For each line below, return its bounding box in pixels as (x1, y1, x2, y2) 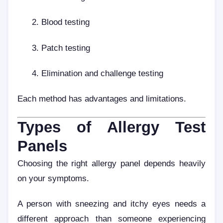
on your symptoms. (17, 173, 89, 183)
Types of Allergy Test (17, 118, 206, 136)
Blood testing (41, 17, 90, 27)
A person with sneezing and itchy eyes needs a (17, 199, 206, 209)
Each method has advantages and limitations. (17, 94, 186, 104)
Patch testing (41, 43, 90, 52)
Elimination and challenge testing (41, 68, 163, 78)
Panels (17, 137, 67, 155)
